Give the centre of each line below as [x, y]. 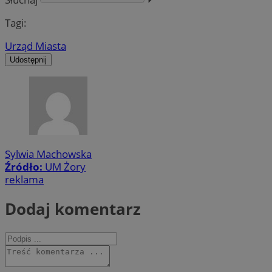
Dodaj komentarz [73, 209]
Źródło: [25, 167]
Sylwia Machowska [48, 154]
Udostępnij [28, 60]
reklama [24, 180]
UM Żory [65, 167]
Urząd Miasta [36, 46]
